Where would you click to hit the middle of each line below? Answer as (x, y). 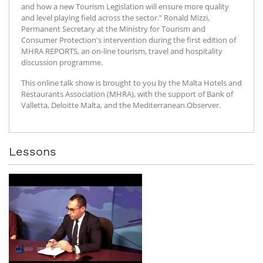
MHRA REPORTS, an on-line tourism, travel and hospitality (122, 51)
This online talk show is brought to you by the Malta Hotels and (131, 82)
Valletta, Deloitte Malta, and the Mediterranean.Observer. (121, 105)
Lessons (33, 151)
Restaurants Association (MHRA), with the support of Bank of (127, 94)
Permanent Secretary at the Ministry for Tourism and (113, 28)
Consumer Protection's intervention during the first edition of (129, 40)
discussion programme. (62, 62)
